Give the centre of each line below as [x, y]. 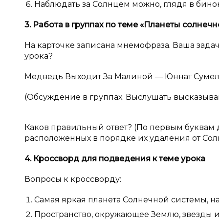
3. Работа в [48, 25]
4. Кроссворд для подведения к [92, 159]
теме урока [182, 159]
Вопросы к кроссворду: [73, 179]
